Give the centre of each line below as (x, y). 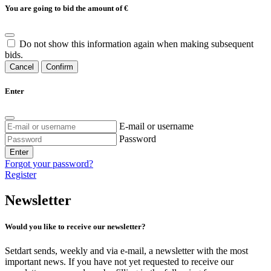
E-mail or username (156, 126)
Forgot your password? (49, 164)
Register (21, 175)
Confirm (60, 67)
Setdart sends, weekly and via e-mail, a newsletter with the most (126, 250)
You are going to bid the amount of (64, 8)
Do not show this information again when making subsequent (136, 44)
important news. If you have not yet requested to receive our (119, 261)
